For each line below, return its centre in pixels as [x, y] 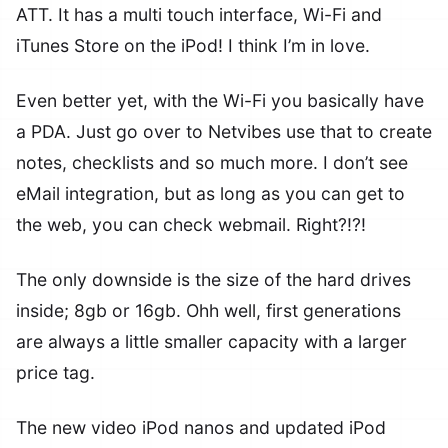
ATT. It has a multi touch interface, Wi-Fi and [199, 14]
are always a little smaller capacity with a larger [211, 341]
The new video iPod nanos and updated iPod [201, 427]
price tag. [55, 372]
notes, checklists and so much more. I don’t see [212, 162]
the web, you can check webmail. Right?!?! [191, 224]
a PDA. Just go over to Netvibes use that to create [224, 131]
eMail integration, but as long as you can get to [210, 193]
